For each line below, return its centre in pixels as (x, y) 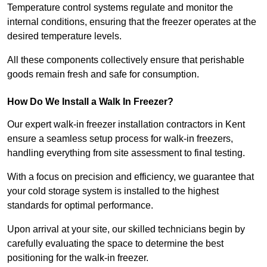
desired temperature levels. (66, 36)
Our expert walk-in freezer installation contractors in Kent (126, 125)
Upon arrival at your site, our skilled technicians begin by (126, 229)
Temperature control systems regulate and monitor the (120, 8)
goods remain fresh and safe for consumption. (103, 74)
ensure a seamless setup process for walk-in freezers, (120, 139)
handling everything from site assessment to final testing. (127, 153)
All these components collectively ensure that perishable (126, 60)
